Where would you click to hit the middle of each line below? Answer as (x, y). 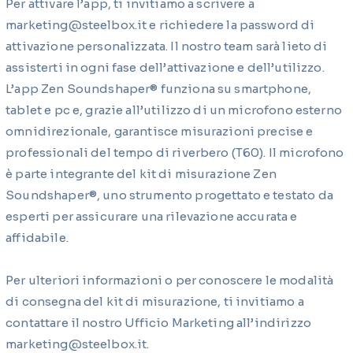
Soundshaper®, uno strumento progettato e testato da (169, 195)
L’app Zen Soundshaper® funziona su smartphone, (159, 88)
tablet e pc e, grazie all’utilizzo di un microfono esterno (174, 110)
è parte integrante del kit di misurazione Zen (141, 173)
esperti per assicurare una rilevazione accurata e (152, 216)
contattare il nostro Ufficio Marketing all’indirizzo (158, 322)
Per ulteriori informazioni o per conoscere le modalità (170, 280)
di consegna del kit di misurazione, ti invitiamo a (155, 301)
